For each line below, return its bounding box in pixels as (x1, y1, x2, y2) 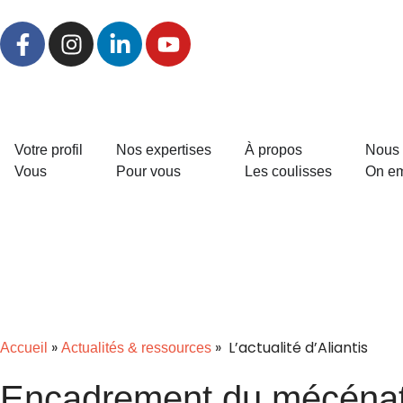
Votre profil (14, 141, 83, 157)
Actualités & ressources (61, 340, 211, 356)
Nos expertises (116, 141, 211, 157)
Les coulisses (245, 163, 332, 179)
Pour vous (116, 163, 181, 179)
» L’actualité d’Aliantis (211, 337, 368, 359)
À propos (245, 141, 302, 157)
